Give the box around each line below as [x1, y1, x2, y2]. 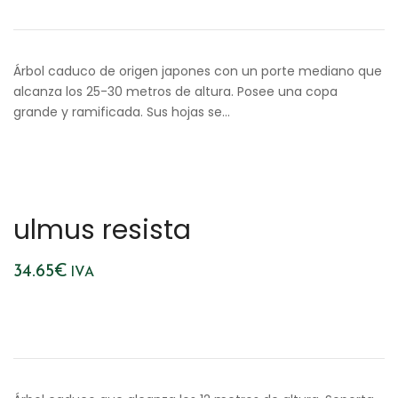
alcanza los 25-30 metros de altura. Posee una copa [13, 83, 338, 100]
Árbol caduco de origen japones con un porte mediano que [13, 62, 382, 80]
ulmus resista [13, 211, 191, 249]
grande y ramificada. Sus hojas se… [13, 103, 230, 121]
